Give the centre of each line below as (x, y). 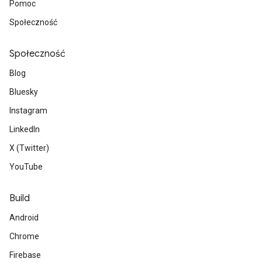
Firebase (25, 255)
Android (24, 218)
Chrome (24, 237)
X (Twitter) (29, 148)
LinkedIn (25, 130)
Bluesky (24, 92)
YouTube (26, 167)
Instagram (28, 111)
